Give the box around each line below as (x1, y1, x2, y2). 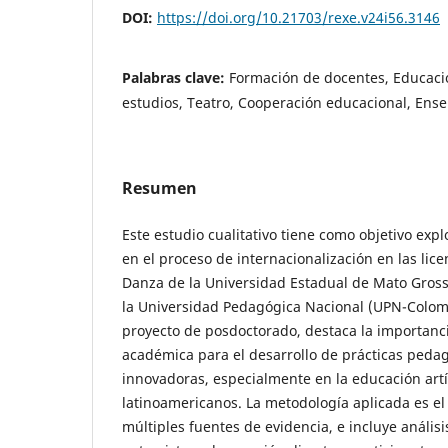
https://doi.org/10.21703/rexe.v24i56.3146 (157, 8, 440, 28)
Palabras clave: (122, 68, 229, 88)
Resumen (122, 177, 197, 200)
